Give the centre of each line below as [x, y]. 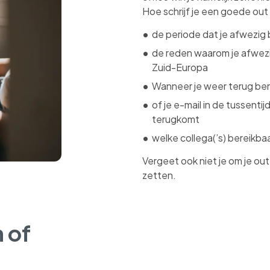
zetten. [159, 175]
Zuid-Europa [180, 67]
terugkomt [176, 119]
